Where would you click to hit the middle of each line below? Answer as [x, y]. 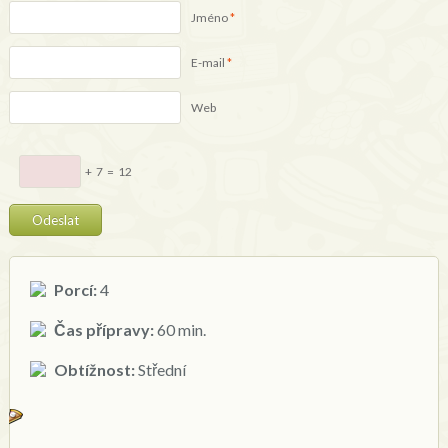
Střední [160, 370]
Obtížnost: [92, 370]
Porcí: [73, 290]
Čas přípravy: [102, 330]
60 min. [179, 330]
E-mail [208, 63]
